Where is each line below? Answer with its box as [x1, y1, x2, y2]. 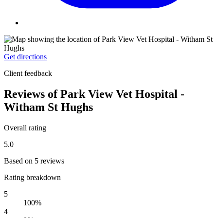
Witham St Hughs [4, 100, 93, 113]
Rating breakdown [4, 173, 61, 182]
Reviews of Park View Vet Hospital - [4, 87, 184, 100]
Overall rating [4, 123, 46, 132]
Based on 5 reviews [4, 156, 64, 165]
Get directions [4, 53, 47, 61]
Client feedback [4, 69, 52, 78]
